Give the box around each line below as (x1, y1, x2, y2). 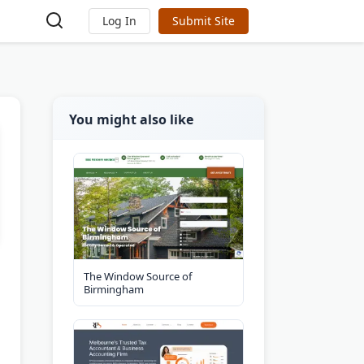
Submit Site (172, 13, 236, 28)
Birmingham (84, 281, 144, 297)
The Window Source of (84, 268, 192, 284)
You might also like (69, 110, 193, 128)
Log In (102, 13, 137, 28)
